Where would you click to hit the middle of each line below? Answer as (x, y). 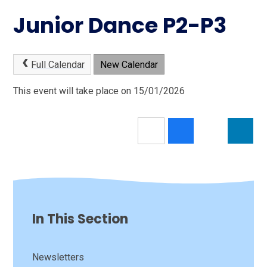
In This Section (80, 219)
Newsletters (58, 257)
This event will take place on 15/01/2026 (99, 91)
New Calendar (129, 65)
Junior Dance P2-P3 (120, 25)
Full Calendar (58, 65)
